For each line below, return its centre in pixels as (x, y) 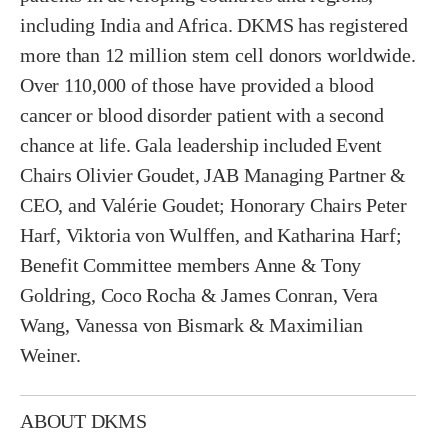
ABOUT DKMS (83, 421)
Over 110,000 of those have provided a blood (197, 85)
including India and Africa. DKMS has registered (214, 25)
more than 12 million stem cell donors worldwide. (218, 55)
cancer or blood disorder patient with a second (202, 115)
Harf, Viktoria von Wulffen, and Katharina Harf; (211, 235)
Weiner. (50, 355)
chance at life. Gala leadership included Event (201, 145)
